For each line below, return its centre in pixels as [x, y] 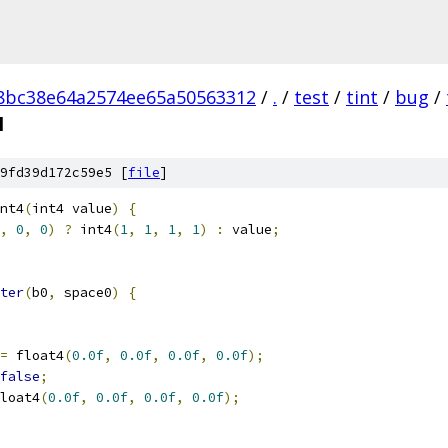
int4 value [72, 208]
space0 [84, 292]
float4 [36, 355]
